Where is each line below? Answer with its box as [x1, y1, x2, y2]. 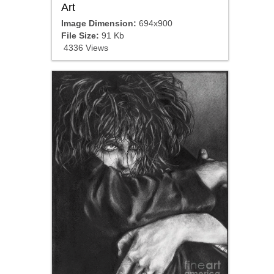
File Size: [61, 31, 99, 41]
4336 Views [61, 43, 108, 53]
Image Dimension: [61, 18, 136, 29]
